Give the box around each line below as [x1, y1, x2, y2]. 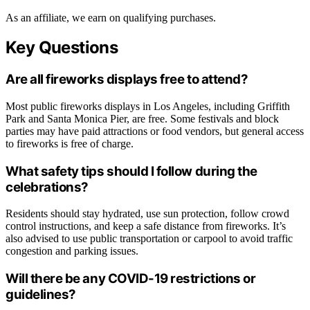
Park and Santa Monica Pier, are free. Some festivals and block [6, 113, 279, 125]
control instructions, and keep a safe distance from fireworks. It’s [6, 220, 286, 232]
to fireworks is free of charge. [6, 138, 134, 150]
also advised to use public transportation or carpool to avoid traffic [6, 232, 293, 245]
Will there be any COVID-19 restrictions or [6, 271, 256, 287]
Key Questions [6, 37, 118, 58]
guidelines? [6, 286, 76, 303]
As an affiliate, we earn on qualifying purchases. [6, 11, 216, 24]
